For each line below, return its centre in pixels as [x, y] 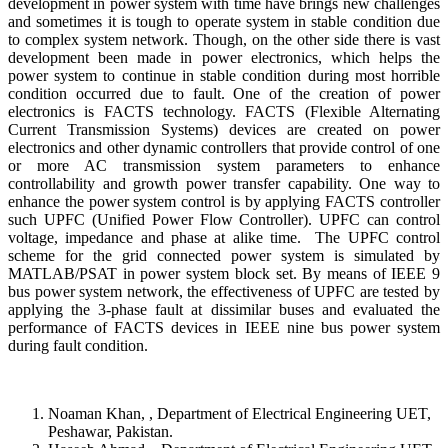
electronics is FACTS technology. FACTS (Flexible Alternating [224, 111]
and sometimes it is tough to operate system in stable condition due [224, 21]
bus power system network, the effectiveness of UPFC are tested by [224, 291]
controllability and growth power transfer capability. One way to [224, 183]
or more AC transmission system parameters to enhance [224, 165]
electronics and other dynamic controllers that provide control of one [224, 147]
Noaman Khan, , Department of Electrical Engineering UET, [239, 413]
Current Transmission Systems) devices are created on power [224, 129]
